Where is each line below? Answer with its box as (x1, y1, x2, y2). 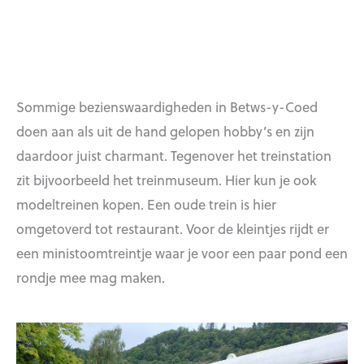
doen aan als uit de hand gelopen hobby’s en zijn (16, 121, 314, 141)
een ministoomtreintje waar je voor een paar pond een (16, 243, 348, 263)
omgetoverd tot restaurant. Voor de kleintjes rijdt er (16, 219, 329, 239)
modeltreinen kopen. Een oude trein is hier (16, 194, 276, 214)
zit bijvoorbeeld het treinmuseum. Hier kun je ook (16, 170, 316, 190)
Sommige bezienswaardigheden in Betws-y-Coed (16, 97, 318, 117)
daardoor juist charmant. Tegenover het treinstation (16, 145, 331, 166)
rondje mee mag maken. (16, 267, 165, 288)
